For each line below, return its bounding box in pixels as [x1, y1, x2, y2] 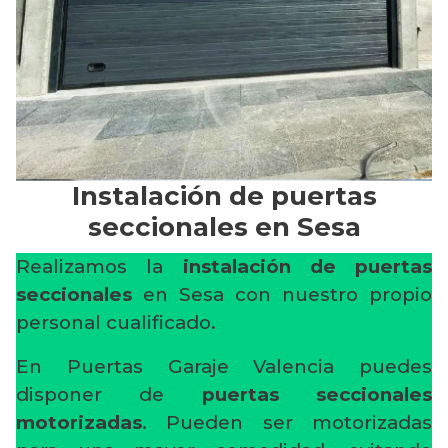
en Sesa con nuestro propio [132, 283, 432, 307]
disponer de [16, 383, 202, 407]
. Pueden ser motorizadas [142, 411, 432, 435]
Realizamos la [16, 255, 183, 279]
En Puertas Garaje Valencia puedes [16, 355, 432, 379]
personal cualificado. [16, 311, 216, 335]
